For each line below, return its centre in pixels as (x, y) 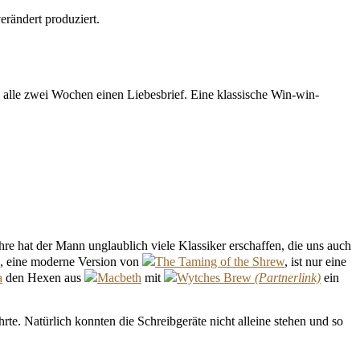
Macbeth (119, 278)
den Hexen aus (43, 278)
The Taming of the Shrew (220, 262)
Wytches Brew (214, 278)
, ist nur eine (315, 262)
